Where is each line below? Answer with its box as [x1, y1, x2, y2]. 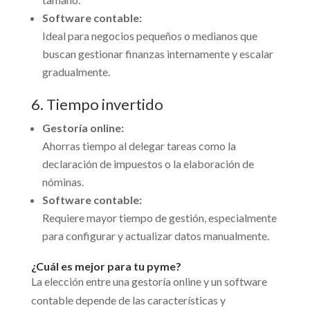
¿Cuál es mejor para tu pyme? [30, 259, 181, 273]
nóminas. [42, 175, 84, 189]
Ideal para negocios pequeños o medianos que [42, 29, 257, 43]
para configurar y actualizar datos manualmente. [42, 229, 269, 243]
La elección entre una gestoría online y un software [30, 275, 267, 289]
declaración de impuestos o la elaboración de [42, 157, 254, 171]
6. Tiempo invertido [30, 95, 163, 114]
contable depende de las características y [30, 293, 226, 307]
